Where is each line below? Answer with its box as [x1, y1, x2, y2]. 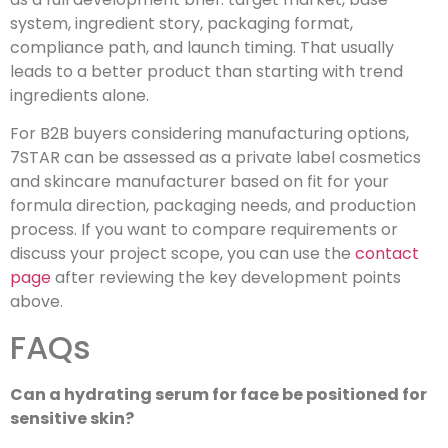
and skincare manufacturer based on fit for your [10, 170, 389, 194]
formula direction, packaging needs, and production [10, 194, 416, 218]
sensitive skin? [10, 406, 134, 430]
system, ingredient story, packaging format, [10, 11, 353, 35]
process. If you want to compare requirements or [10, 218, 398, 242]
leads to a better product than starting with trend [10, 59, 403, 83]
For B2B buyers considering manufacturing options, [10, 122, 409, 146]
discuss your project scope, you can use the [10, 242, 355, 266]
